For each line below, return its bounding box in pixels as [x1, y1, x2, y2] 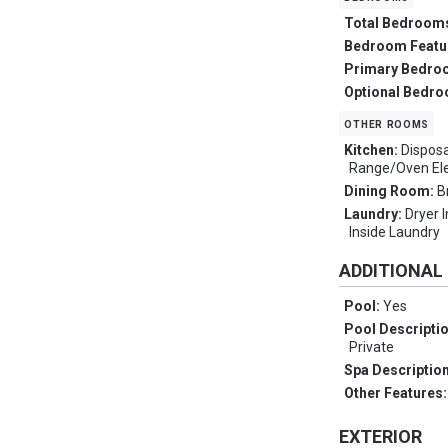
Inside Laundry [349, 224, 441, 241]
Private [349, 339, 395, 356]
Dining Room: [344, 183, 438, 200]
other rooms [344, 115, 430, 132]
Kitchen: [344, 142, 402, 159]
